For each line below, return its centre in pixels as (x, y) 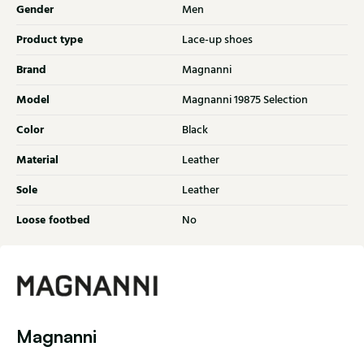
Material (37, 160)
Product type (50, 40)
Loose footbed (53, 221)
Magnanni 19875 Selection (245, 100)
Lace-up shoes (217, 40)
